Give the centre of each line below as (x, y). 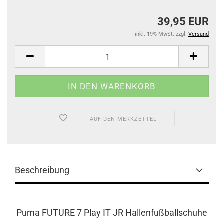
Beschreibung (42, 170)
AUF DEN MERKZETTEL (124, 119)
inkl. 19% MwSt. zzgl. (162, 34)
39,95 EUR (183, 22)
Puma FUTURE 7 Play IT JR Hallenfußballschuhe (112, 213)
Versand (199, 34)
